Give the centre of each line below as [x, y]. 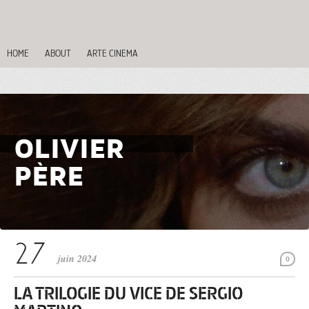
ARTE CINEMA [112, 53]
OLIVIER [69, 149]
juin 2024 [78, 259]
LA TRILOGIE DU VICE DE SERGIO [128, 293]
